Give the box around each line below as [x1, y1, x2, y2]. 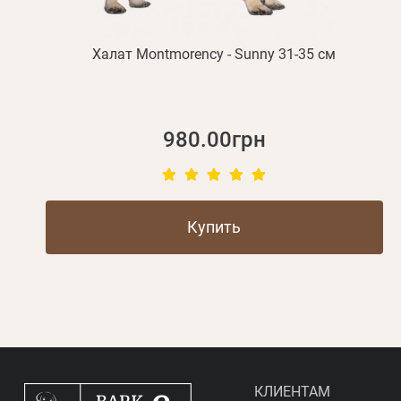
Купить [187, 218, 242, 237]
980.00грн [162, 127, 266, 153]
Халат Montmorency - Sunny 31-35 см [92, 46, 337, 64]
